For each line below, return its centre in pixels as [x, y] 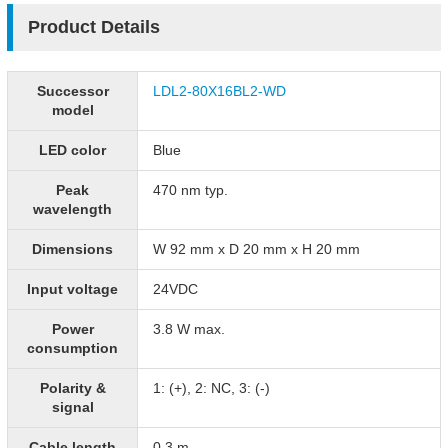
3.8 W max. [189, 329]
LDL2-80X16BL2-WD [219, 91]
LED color [72, 150]
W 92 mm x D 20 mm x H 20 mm [256, 249]
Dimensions [72, 249]
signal [72, 407]
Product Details [94, 27]
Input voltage [72, 289]
